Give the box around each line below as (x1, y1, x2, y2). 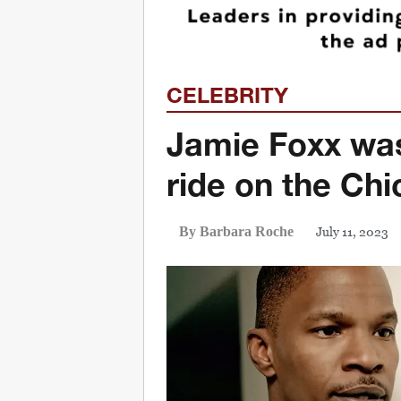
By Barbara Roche (179, 224, 294, 240)
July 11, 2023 (316, 223, 388, 239)
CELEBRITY (166, 81, 288, 107)
